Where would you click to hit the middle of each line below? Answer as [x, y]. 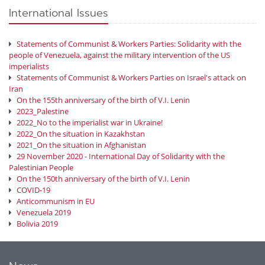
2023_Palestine [43, 112]
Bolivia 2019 [37, 224]
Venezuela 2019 [44, 213]
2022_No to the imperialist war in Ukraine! [90, 123]
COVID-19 [33, 190]
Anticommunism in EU [56, 201]
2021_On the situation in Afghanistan [81, 145]
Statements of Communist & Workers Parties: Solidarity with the [129, 44]
